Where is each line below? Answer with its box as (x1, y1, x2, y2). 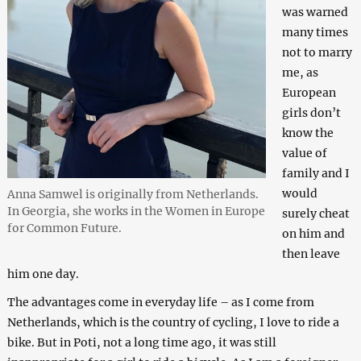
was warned (281, 5, 348, 20)
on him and (281, 226, 345, 242)
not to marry (281, 45, 352, 60)
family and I (281, 166, 350, 181)
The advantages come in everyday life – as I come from (6, 295, 314, 310)
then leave (281, 247, 340, 262)
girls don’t (281, 106, 341, 121)
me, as (281, 65, 318, 81)
